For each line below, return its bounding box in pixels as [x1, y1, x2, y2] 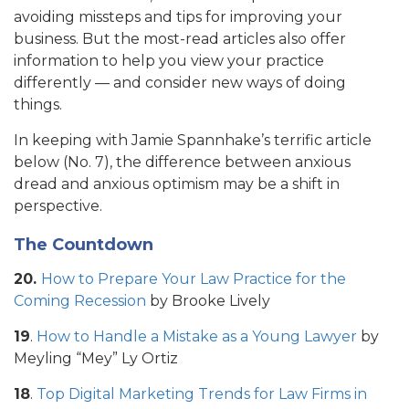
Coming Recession [14, 292, 146, 310]
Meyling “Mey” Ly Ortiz [14, 350, 178, 368]
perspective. [14, 197, 102, 215]
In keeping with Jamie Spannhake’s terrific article [14, 131, 372, 150]
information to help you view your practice [14, 52, 324, 70]
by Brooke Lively [146, 292, 270, 310]
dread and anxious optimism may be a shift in [14, 175, 340, 194]
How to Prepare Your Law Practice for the [41, 270, 346, 288]
